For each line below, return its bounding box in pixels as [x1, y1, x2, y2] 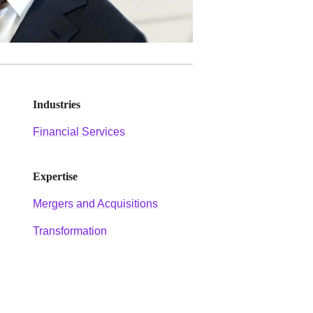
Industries [33, 98, 81, 110]
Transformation [33, 224, 108, 237]
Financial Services [33, 125, 126, 138]
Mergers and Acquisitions [33, 197, 159, 210]
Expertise [33, 170, 78, 182]
